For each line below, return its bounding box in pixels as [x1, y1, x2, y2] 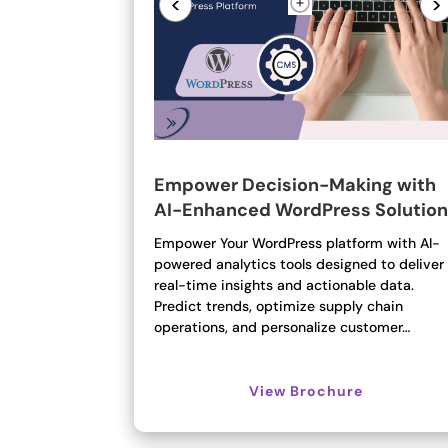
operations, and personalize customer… [154, 317, 411, 336]
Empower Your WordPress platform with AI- [154, 233, 441, 252]
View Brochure [249, 381, 364, 400]
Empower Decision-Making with [154, 172, 437, 197]
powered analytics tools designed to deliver [154, 254, 445, 273]
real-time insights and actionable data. [154, 275, 415, 294]
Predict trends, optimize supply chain [154, 296, 404, 315]
